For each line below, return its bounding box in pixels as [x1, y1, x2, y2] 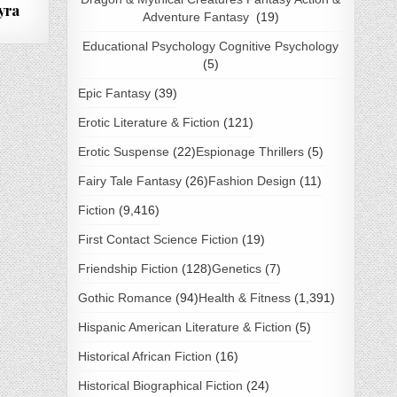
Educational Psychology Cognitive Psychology [82, 38, 339, 53]
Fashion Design [207, 173, 296, 188]
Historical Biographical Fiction [77, 378, 243, 393]
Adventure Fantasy [142, 9, 253, 24]
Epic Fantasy [77, 85, 151, 100]
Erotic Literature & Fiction [77, 114, 220, 129]
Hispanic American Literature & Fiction [77, 319, 292, 334]
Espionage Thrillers [195, 144, 304, 159]
